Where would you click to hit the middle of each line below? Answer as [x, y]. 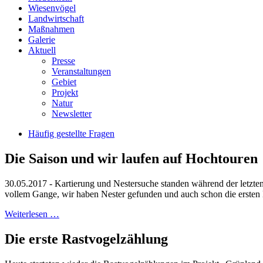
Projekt [65, 92]
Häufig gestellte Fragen [71, 134]
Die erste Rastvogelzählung [86, 239]
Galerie [42, 40]
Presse [63, 61]
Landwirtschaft [56, 18]
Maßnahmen [51, 29]
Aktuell [42, 50]
